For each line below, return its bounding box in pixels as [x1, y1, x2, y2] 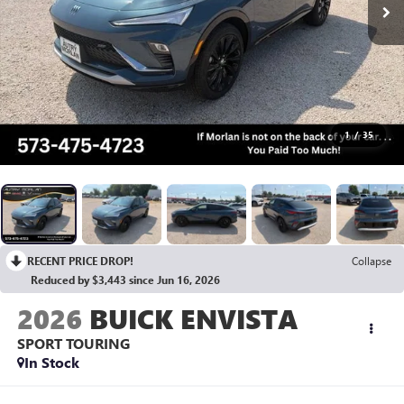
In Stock [23, 353, 79, 372]
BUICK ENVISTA [88, 300, 298, 337]
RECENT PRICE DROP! [27, 253, 133, 269]
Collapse [352, 253, 391, 269]
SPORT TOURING [16, 334, 130, 353]
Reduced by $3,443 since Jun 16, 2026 [31, 272, 220, 288]
